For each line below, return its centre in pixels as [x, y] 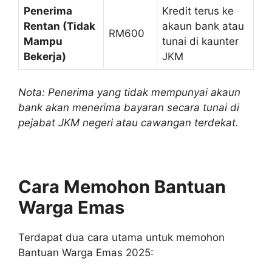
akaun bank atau [203, 26]
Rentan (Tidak [59, 26]
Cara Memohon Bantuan [122, 187]
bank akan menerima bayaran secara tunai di [129, 108]
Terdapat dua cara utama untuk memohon [121, 238]
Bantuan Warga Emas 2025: [86, 253]
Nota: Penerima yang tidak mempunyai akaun [129, 93]
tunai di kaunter [200, 41]
